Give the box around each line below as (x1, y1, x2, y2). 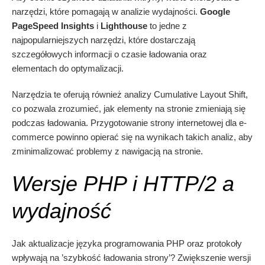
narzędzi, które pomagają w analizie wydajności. (12, 7, 200, 17)
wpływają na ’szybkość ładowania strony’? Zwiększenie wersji (12, 253, 251, 263)
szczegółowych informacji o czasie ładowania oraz (12, 49, 207, 60)
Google (200, 7, 230, 17)
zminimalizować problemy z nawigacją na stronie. (12, 146, 203, 157)
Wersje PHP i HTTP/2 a (12, 172, 234, 196)
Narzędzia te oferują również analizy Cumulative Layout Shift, (12, 89, 248, 100)
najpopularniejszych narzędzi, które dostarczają (12, 35, 195, 46)
